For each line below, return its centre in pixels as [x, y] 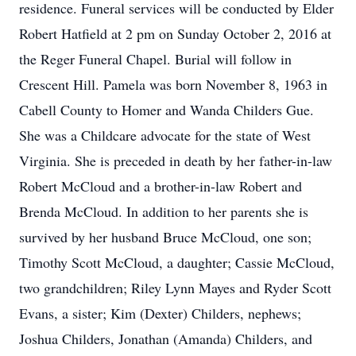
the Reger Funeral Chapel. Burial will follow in [155, 59]
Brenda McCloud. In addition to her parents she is [164, 211]
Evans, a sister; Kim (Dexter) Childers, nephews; [160, 313]
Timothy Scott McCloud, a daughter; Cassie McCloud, [177, 262]
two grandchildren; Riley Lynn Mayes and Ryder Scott [175, 288]
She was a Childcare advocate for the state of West [165, 135]
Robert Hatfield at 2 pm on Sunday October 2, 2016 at [175, 33]
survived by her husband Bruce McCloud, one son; [165, 237]
